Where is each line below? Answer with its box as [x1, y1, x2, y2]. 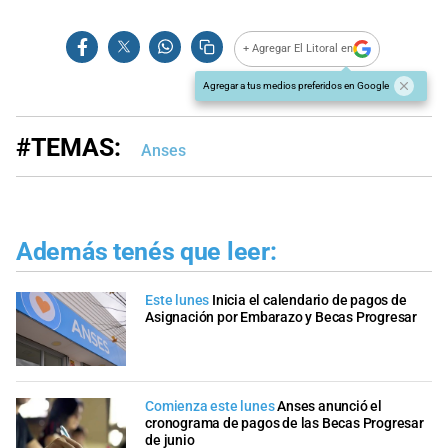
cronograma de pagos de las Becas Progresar [145, 414, 424, 432]
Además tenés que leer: [16, 236, 277, 266]
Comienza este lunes [145, 397, 275, 415]
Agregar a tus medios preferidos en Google [203, 79, 389, 91]
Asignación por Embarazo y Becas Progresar [145, 309, 417, 327]
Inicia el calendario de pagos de [212, 292, 407, 310]
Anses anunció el [277, 397, 383, 415]
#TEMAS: [16, 132, 121, 162]
